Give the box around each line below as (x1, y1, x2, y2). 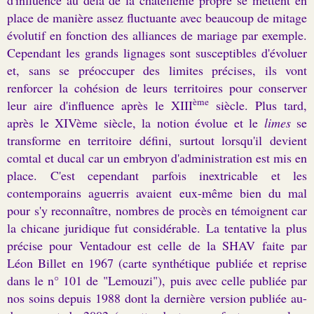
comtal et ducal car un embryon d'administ (7, 149, 223, 166)
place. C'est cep (7, 166, 105, 184)
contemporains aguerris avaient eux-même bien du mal (7, 184, 307, 201)
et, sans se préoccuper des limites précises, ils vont (7, 61, 307, 78)
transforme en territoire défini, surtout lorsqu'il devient (7, 131, 307, 149)
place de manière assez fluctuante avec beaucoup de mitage (7, 8, 307, 26)
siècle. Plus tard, (209, 96, 307, 114)
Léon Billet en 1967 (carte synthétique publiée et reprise (7, 254, 307, 271)
